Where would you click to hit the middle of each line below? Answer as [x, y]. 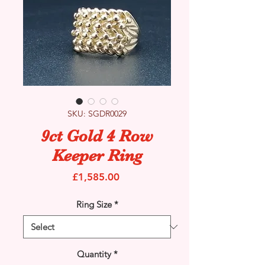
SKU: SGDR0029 [97, 114]
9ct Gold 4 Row [97, 136]
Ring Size [94, 205]
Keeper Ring [97, 156]
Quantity [94, 254]
